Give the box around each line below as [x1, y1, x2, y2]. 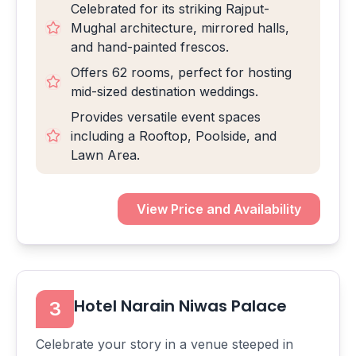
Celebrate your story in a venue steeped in [36, 336, 293, 352]
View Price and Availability [137, 201, 301, 217]
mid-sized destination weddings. [71, 83, 258, 99]
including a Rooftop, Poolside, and [71, 128, 277, 144]
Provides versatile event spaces [71, 109, 261, 125]
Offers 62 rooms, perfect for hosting [71, 64, 292, 80]
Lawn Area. [71, 147, 140, 163]
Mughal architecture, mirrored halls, [71, 20, 289, 36]
